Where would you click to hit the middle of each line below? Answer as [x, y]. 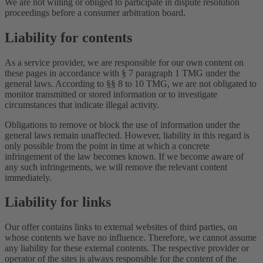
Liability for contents [68, 37]
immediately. [28, 177]
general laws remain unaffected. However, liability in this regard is [127, 135]
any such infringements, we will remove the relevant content [116, 167]
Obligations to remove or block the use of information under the [122, 124]
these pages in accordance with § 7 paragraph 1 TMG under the [122, 73]
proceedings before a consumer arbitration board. [95, 12]
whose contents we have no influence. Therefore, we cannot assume [131, 238]
